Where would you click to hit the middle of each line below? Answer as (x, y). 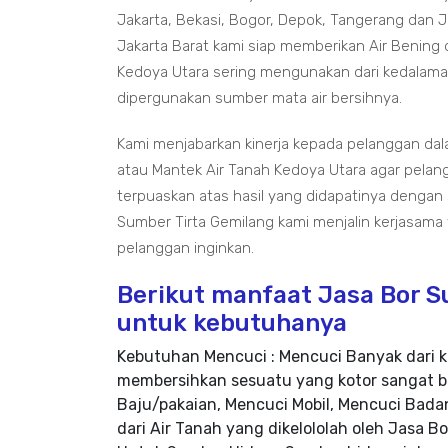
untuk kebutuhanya (232, 323)
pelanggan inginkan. (185, 248)
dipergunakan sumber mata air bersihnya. (259, 98)
